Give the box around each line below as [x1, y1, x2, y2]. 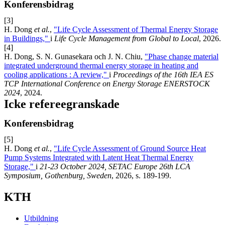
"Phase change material [145, 52, 218, 61]
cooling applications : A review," [4, 70, 109, 79]
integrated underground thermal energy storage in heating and [4, 61, 198, 70]
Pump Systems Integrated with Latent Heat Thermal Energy [4, 153, 193, 162]
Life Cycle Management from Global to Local [54, 34, 199, 43]
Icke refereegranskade [4, 97, 120, 111]
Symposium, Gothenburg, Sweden [4, 171, 111, 180]
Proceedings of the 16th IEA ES [113, 70, 213, 79]
